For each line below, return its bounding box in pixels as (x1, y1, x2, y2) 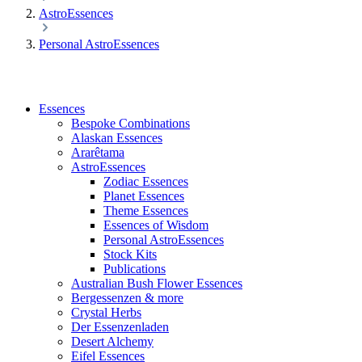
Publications (103, 261, 166, 276)
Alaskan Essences (71, 130, 162, 145)
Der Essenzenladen (71, 319, 169, 334)
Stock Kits (103, 246, 157, 261)
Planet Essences (103, 188, 184, 203)
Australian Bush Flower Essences (71, 276, 242, 290)
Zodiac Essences (103, 174, 188, 188)
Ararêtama (71, 145, 124, 159)
